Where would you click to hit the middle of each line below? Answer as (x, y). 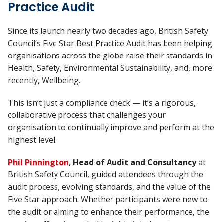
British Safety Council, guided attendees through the (106, 174)
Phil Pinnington (38, 162)
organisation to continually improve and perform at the (111, 127)
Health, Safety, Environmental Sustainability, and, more (110, 68)
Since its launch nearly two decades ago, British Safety (108, 31)
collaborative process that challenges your (87, 115)
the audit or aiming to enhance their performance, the (109, 212)
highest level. (32, 140)
